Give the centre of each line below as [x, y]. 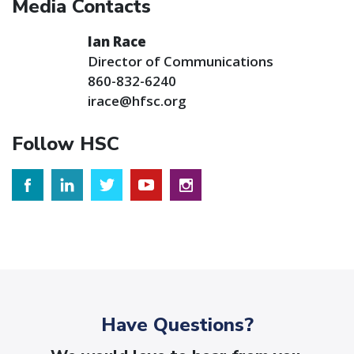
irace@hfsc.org [137, 101]
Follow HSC [66, 144]
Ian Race [117, 41]
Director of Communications [181, 61]
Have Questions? [177, 325]
